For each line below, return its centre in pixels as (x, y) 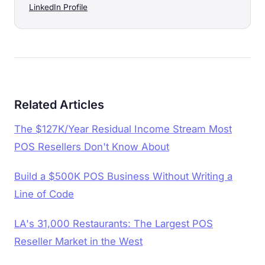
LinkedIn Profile (58, 7)
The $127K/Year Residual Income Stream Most (123, 129)
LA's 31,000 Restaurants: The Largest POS (114, 223)
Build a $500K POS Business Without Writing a (123, 176)
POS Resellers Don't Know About (92, 146)
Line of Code (44, 194)
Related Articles (59, 104)
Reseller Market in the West (78, 241)
